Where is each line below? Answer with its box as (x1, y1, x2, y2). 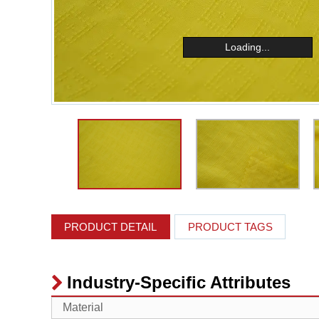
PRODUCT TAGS (187, 220, 273, 233)
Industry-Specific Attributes (67, 273, 291, 293)
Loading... (225, 41, 271, 53)
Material (63, 301, 103, 314)
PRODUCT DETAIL (64, 220, 157, 233)
